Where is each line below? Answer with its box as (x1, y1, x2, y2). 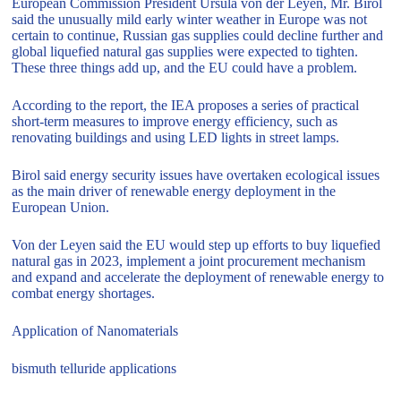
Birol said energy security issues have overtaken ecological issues (12, 167, 380, 183)
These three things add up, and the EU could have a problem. (12, 60, 358, 76)
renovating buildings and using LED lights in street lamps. (12, 130, 340, 146)
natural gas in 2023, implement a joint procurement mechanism (12, 253, 366, 269)
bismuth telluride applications (12, 361, 177, 377)
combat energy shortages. (12, 286, 156, 302)
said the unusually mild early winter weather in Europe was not (12, 12, 368, 28)
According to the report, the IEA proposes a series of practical (12, 98, 360, 114)
